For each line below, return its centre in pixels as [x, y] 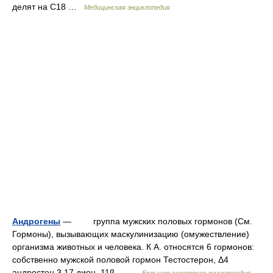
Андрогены [36, 221]
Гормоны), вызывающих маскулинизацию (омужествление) [131, 234]
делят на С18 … [48, 7]
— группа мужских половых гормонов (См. [156, 221]
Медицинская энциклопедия [127, 7]
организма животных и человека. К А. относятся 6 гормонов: [133, 247]
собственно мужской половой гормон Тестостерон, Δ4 [120, 260]
